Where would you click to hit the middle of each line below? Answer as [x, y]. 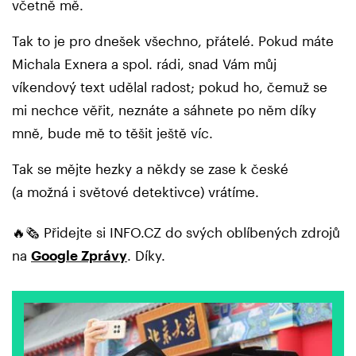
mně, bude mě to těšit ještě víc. [112, 132]
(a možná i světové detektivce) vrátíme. [135, 191]
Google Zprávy [79, 255]
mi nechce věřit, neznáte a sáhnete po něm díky [164, 109]
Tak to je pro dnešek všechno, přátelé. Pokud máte [173, 40]
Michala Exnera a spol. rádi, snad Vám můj [144, 63]
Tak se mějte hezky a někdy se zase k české [150, 168]
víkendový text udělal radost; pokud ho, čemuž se [170, 86]
